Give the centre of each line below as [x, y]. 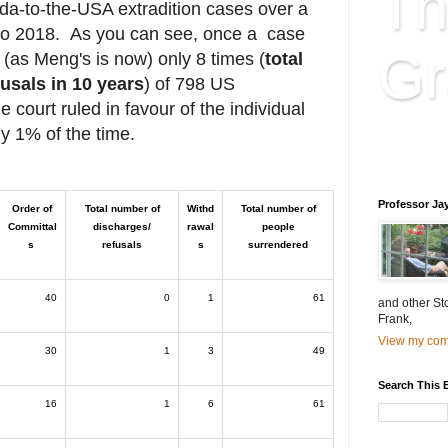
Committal [32, 227]
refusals [122, 245]
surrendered [278, 245]
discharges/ [122, 227]
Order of [32, 209]
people [278, 227]
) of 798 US [189, 84]
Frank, [395, 319]
